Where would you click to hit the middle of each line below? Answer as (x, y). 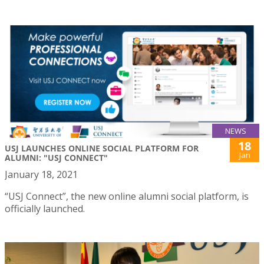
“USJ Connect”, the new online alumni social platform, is (127, 197)
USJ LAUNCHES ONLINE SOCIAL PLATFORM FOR (102, 148)
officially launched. (45, 209)
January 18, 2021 (41, 175)
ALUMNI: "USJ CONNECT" (56, 158)
